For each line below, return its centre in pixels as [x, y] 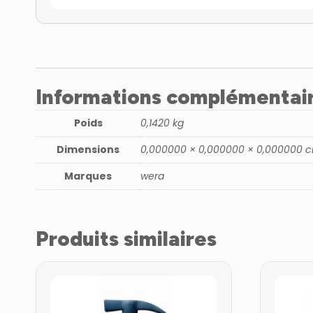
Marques [88, 176]
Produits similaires [126, 238]
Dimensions [88, 150]
